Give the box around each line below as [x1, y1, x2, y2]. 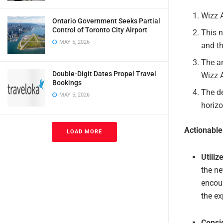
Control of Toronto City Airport [52, 26, 147, 34]
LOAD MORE [66, 128, 102, 135]
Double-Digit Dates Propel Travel [52, 70, 156, 78]
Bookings [52, 79, 82, 87]
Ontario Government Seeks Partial [52, 17, 160, 25]
